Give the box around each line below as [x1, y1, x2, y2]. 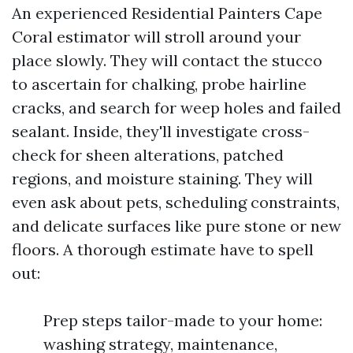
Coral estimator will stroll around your [12, 27, 301, 46]
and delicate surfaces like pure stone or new [12, 216, 341, 236]
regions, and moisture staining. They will [12, 169, 313, 188]
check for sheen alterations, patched [12, 145, 284, 165]
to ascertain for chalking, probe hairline [12, 74, 307, 94]
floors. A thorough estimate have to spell [12, 240, 314, 259]
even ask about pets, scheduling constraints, [12, 192, 340, 212]
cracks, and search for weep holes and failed [12, 98, 341, 117]
